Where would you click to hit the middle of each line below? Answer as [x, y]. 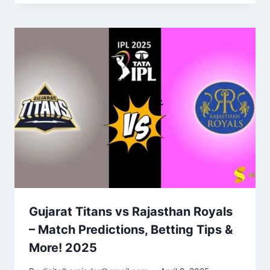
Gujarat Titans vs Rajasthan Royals [131, 212]
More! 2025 [63, 248]
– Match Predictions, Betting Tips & [131, 230]
